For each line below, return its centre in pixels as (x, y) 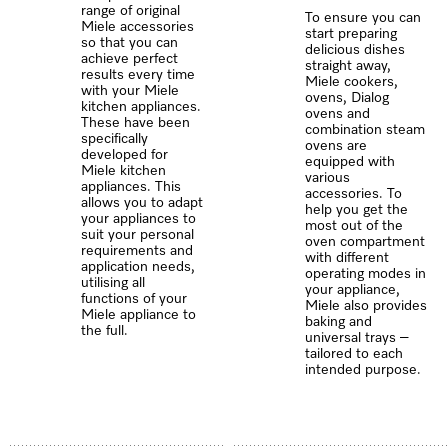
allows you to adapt (142, 203)
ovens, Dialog (347, 98)
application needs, (138, 267)
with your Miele (130, 91)
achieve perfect (130, 59)
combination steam (365, 130)
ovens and (338, 114)
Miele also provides (366, 306)
